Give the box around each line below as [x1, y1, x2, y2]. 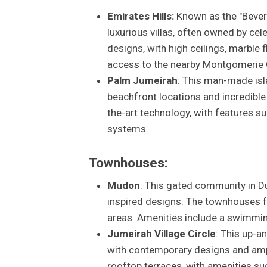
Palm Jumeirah [107, 74, 178, 86]
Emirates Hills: [107, 10, 174, 22]
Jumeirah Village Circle [107, 228, 216, 240]
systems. [107, 122, 148, 135]
